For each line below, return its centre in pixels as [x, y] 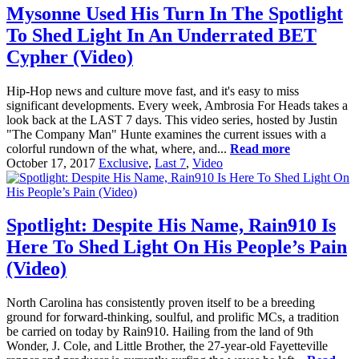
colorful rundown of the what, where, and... [118, 148]
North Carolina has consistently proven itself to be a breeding [161, 303]
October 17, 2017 [51, 163]
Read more [260, 148]
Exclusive [123, 163]
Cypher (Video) [70, 56]
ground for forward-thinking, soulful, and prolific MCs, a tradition [173, 317]
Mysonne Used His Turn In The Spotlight [175, 13]
